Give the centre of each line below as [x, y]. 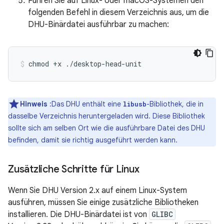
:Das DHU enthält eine [85, 104]
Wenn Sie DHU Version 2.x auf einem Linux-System [97, 191]
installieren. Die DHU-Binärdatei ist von [78, 215]
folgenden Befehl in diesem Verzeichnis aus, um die [118, 13]
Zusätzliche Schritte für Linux [74, 169]
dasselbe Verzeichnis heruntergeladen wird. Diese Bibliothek [106, 116]
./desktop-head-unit [103, 64]
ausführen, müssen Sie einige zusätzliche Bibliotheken [103, 203]
